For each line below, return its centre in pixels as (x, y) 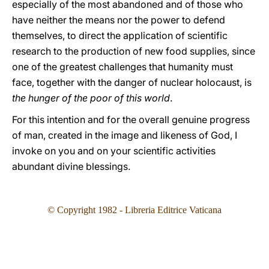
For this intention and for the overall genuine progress (131, 119)
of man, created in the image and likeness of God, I (125, 135)
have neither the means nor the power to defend (119, 20)
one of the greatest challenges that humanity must (122, 67)
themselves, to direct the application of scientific (120, 35)
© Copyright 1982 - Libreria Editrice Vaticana (134, 210)
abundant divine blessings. (71, 166)
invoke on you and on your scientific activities (114, 151)
